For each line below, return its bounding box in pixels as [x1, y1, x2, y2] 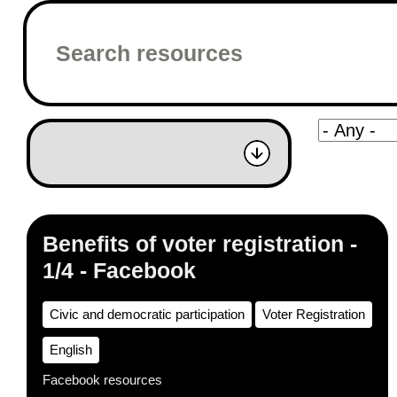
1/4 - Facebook [43, 258, 196, 283]
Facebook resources [43, 372, 162, 387]
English [50, 342, 92, 357]
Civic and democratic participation [50, 307, 245, 322]
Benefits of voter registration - [43, 231, 357, 256]
